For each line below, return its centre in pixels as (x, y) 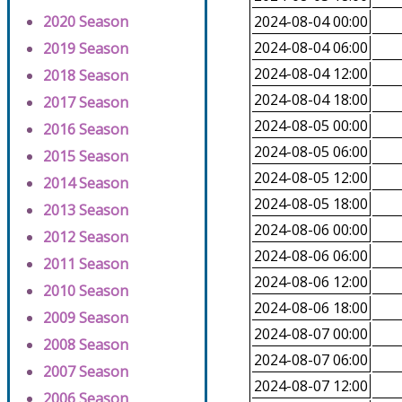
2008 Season (86, 345)
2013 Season (86, 210)
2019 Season (86, 49)
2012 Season (86, 237)
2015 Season (86, 157)
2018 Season (86, 76)
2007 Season (86, 372)
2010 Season (86, 291)
